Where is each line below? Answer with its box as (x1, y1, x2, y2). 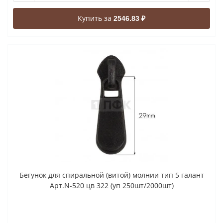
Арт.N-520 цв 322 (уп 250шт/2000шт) (49, 180, 174, 190)
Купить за (78, 13, 113, 23)
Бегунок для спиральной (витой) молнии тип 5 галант (19, 170, 204, 180)
